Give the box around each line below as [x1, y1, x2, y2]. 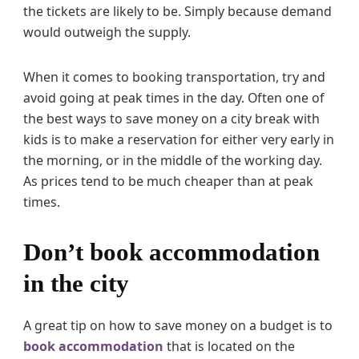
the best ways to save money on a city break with [23, 110, 320, 128]
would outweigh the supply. [23, 23, 191, 42]
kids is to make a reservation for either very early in [23, 131, 334, 149]
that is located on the [163, 337, 295, 356]
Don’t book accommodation [23, 238, 320, 267]
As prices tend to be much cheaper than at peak [23, 172, 313, 191]
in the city [23, 269, 129, 298]
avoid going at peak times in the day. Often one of [23, 89, 325, 107]
